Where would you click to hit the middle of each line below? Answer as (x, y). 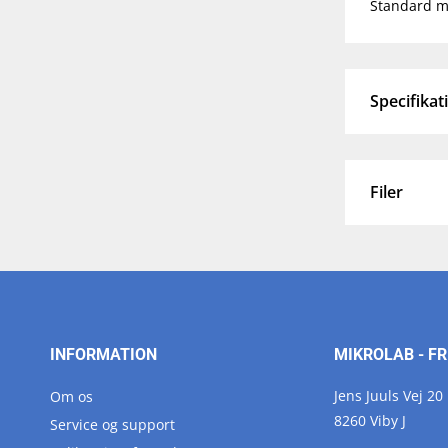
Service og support (112, 425)
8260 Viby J (370, 421)
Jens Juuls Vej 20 (389, 396)
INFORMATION (103, 355)
